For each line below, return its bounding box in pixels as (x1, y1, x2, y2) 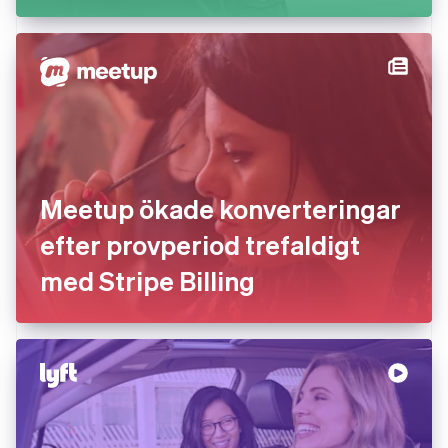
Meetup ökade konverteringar (40, 192, 401, 225)
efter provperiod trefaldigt (40, 228, 360, 261)
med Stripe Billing (40, 264, 255, 297)
